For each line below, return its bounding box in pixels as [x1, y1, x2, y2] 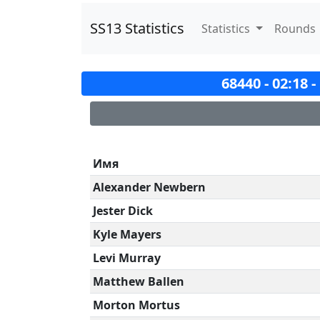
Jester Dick [93, 203, 153, 219]
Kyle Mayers [93, 226, 161, 242]
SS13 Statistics [90, 19, 184, 38]
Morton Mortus [93, 297, 180, 313]
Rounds [274, 21, 316, 36]
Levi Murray [93, 250, 161, 266]
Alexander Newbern [93, 179, 206, 195]
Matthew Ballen [93, 274, 184, 289]
